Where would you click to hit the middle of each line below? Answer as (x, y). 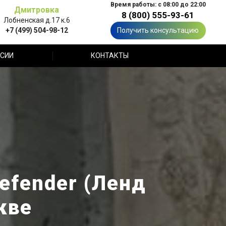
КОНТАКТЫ (109, 55)
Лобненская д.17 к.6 (37, 20)
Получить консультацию (158, 30)
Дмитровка (37, 10)
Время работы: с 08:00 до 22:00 (158, 5)
